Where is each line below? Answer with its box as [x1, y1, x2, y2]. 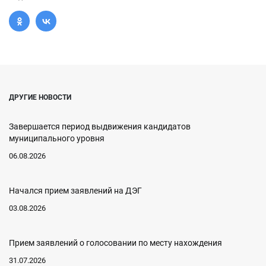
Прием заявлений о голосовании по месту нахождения [9, 238, 222, 248]
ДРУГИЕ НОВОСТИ [9, 93, 71, 102]
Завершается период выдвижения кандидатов [9, 122, 191, 131]
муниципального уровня [9, 134, 104, 143]
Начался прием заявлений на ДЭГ [9, 186, 142, 195]
